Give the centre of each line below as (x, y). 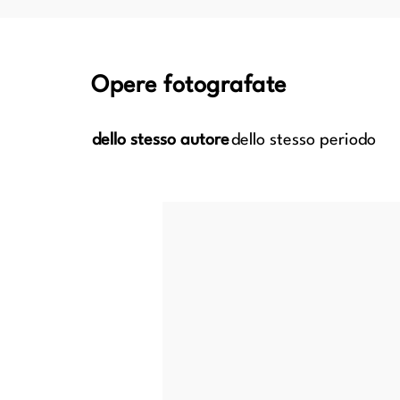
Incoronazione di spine (180, 210)
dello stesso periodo (304, 141)
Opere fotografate (189, 86)
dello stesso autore (161, 141)
